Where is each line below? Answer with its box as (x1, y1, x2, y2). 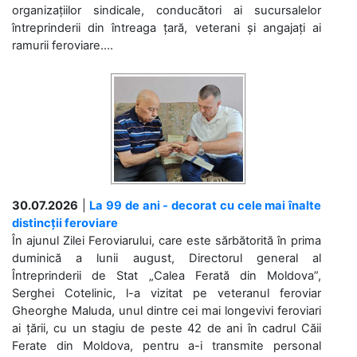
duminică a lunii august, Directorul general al (12, 250, 321, 265)
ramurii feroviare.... (12, 37, 113, 53)
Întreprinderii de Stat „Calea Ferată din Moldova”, (12, 268, 321, 283)
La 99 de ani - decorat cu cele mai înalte (89, 198, 322, 213)
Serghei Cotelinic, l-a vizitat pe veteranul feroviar (12, 285, 321, 300)
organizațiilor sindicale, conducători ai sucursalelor (12, 2, 321, 18)
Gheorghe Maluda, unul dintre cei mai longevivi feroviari (12, 303, 321, 318)
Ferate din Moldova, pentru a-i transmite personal (12, 338, 321, 353)
